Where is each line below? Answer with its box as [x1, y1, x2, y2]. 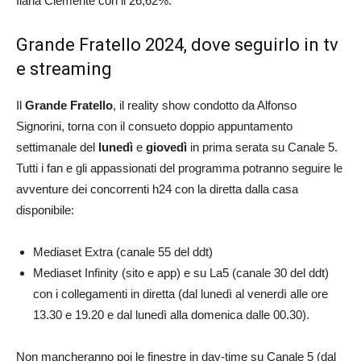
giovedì [146, 140, 187, 155]
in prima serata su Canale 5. [187, 140, 338, 155]
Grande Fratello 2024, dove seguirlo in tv [16, 35, 338, 56]
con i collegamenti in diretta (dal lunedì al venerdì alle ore [33, 287, 328, 301]
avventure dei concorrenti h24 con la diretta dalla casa [16, 182, 298, 197]
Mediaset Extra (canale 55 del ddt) [33, 245, 213, 259]
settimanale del [16, 140, 98, 155]
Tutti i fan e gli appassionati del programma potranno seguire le [16, 161, 342, 176]
